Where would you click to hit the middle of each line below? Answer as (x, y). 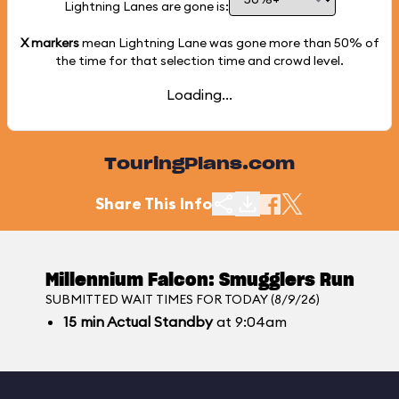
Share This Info (154, 204)
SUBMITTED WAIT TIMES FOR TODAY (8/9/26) (182, 299)
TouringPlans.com (199, 165)
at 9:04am (249, 322)
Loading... (199, 94)
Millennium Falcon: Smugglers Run (199, 281)
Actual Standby (158, 322)
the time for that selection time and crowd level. (199, 61)
